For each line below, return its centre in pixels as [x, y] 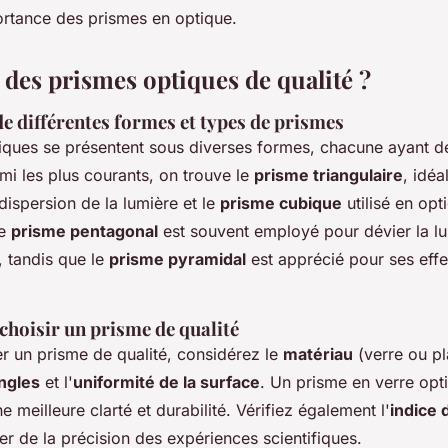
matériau [318, 353]
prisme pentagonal [84, 230]
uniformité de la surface [166, 381]
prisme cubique [281, 202]
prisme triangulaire [328, 174]
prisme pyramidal [177, 258]
